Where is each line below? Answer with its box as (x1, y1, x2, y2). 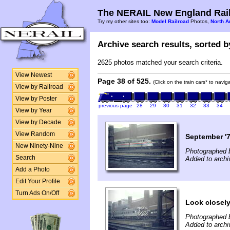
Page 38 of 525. (98, 76, 151, 85)
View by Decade (15, 119, 61, 125)
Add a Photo (15, 166, 50, 172)
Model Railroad (151, 18, 189, 24)
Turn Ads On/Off (15, 190, 59, 196)
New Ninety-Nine (15, 143, 63, 149)
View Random (15, 131, 55, 137)
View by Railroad (15, 84, 63, 90)
